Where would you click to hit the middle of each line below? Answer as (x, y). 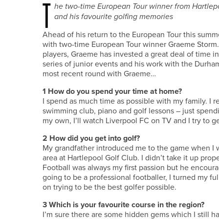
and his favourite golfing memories (114, 17)
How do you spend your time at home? (115, 91)
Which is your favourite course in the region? (127, 205)
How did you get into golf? (95, 138)
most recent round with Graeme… (99, 74)
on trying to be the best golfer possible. (109, 187)
